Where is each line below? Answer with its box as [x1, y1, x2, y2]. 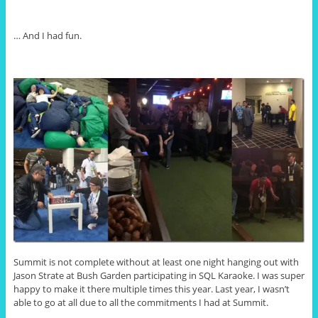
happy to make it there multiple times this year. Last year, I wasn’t [13, 282, 290, 295]
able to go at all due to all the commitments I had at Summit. [13, 295, 268, 309]
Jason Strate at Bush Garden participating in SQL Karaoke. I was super [13, 268, 305, 282]
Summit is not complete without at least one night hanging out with [13, 255, 299, 268]
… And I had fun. [13, 28, 82, 42]
